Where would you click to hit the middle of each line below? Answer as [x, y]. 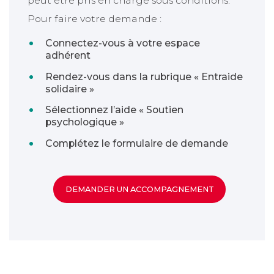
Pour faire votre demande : [94, 18]
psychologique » [86, 122]
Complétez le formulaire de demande [137, 144]
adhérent [69, 55]
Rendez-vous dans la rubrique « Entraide [144, 76]
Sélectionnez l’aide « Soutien [115, 110]
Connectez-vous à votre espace [123, 43]
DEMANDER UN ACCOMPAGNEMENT [139, 189]
